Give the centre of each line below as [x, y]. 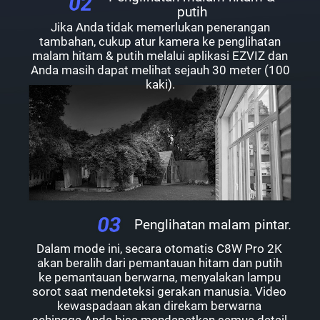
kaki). [160, 84]
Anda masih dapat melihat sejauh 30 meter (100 [160, 70]
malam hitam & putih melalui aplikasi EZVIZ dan [160, 55]
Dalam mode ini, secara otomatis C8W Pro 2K [160, 249]
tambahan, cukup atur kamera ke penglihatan [160, 41]
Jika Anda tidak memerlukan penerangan [160, 27]
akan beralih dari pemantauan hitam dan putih [159, 263]
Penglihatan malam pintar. [213, 225]
